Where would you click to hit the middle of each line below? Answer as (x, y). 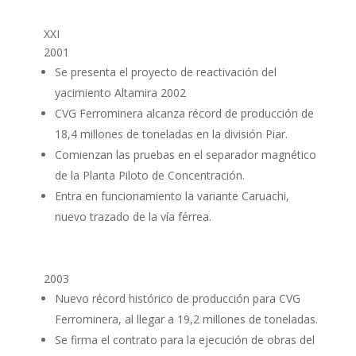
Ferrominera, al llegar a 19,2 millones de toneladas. (186, 319)
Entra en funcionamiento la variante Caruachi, (172, 196)
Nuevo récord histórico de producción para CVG (177, 298)
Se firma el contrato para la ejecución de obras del (184, 340)
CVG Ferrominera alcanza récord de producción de (184, 113)
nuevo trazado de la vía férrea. (133, 217)
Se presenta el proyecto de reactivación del (165, 72)
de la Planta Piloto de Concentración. (149, 175)
